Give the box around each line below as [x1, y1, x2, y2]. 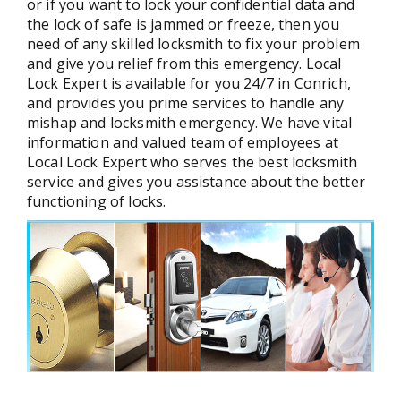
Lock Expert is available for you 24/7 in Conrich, [27, 73, 351, 93]
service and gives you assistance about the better [27, 172, 365, 192]
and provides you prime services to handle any [27, 93, 345, 113]
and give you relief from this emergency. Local [27, 54, 342, 73]
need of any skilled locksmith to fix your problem [27, 34, 360, 54]
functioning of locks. [27, 192, 166, 211]
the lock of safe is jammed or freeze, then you [27, 14, 340, 34]
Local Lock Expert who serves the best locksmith [27, 152, 358, 172]
